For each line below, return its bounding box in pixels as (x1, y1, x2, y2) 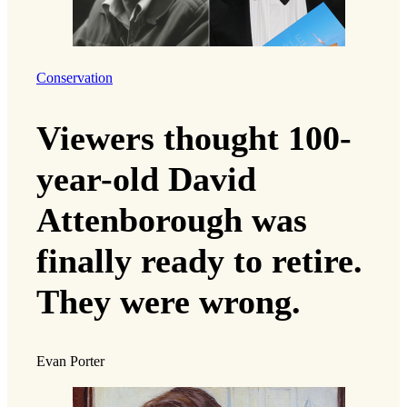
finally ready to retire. (36, 241, 362, 280)
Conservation (36, 70, 113, 87)
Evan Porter (36, 352, 104, 370)
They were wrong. (36, 282, 301, 321)
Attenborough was (36, 200, 307, 239)
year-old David (36, 159, 256, 198)
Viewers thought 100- (36, 118, 352, 157)
